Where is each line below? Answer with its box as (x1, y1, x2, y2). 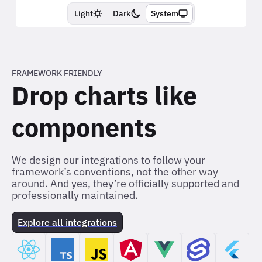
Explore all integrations (18, 216, 117, 229)
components (12, 111, 157, 144)
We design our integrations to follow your (12, 153, 205, 167)
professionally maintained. (12, 188, 138, 202)
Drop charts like (12, 79, 197, 112)
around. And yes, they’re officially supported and (12, 177, 239, 191)
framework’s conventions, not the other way (12, 165, 218, 179)
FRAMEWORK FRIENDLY (12, 68, 102, 79)
